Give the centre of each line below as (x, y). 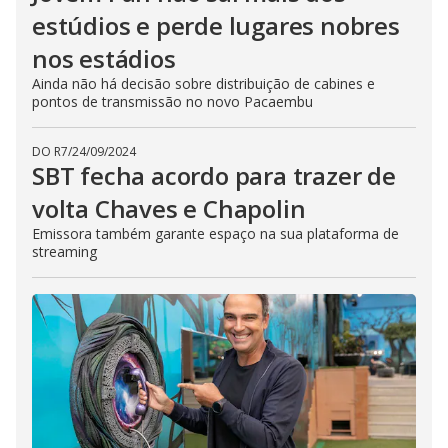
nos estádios (104, 59)
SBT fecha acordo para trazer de (214, 176)
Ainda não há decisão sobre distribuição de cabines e (203, 84)
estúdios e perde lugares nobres (216, 26)
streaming (64, 252)
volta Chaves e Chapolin (169, 209)
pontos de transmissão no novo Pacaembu (172, 102)
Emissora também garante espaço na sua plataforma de (215, 234)
